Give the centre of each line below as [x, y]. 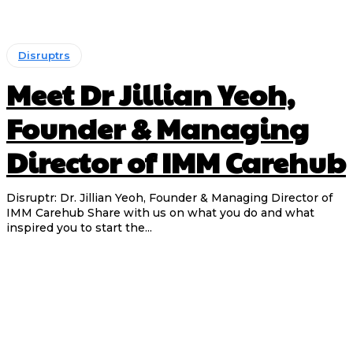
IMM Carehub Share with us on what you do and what [47, 212]
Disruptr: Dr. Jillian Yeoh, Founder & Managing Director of [169, 197]
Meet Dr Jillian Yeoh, [150, 93]
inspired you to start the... [79, 227]
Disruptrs [44, 55]
